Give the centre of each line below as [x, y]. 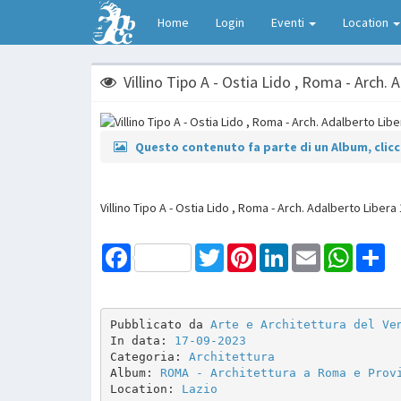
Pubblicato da [160, 325]
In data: [142, 341]
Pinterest [281, 250]
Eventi [289, 22]
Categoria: [149, 357]
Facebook [158, 250]
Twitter [243, 250]
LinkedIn [310, 250]
